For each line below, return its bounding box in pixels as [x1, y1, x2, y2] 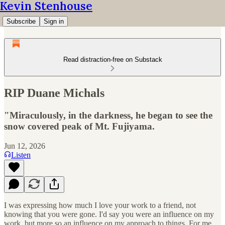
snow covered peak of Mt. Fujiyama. [4, 121, 155, 132]
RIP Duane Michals [4, 86, 104, 99]
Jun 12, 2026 [4, 141, 45, 150]
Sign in [44, 18, 64, 25]
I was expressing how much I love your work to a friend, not [4, 200, 196, 209]
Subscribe [7, 18, 36, 25]
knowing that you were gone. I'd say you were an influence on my [4, 209, 214, 218]
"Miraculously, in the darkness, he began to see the [4, 109, 212, 121]
